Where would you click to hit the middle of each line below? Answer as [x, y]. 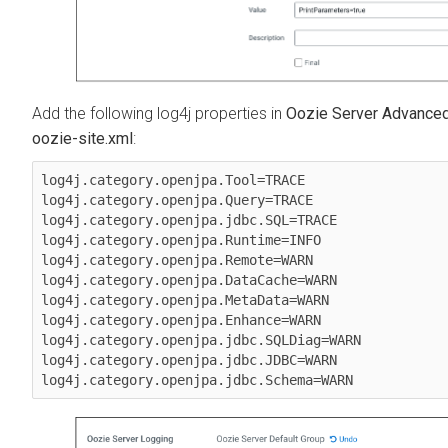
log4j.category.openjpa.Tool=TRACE [173, 180]
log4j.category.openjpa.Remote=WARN [177, 260]
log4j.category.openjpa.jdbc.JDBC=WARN [189, 360]
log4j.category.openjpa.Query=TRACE [177, 200]
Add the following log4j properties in [159, 114]
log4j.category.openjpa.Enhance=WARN [181, 320]
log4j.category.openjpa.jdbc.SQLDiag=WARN [201, 340]
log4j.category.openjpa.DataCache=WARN [189, 280]
